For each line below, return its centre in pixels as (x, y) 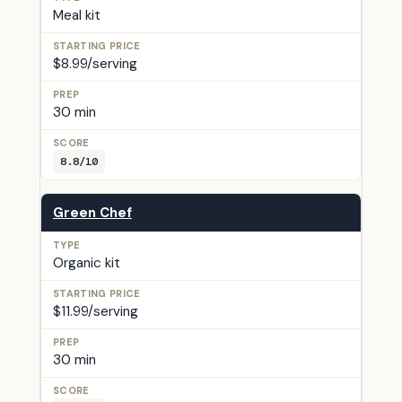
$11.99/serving (96, 311)
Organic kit (87, 262)
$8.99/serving (95, 63)
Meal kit (77, 15)
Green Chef (92, 212)
